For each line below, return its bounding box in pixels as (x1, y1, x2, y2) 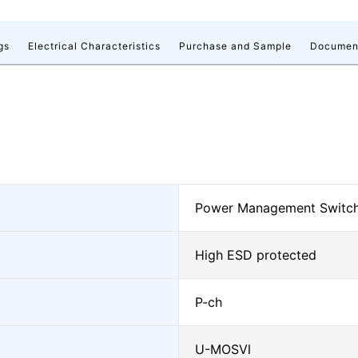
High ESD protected (195, 247, 316, 263)
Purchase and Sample (179, 40, 292, 52)
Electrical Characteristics (28, 40, 161, 52)
